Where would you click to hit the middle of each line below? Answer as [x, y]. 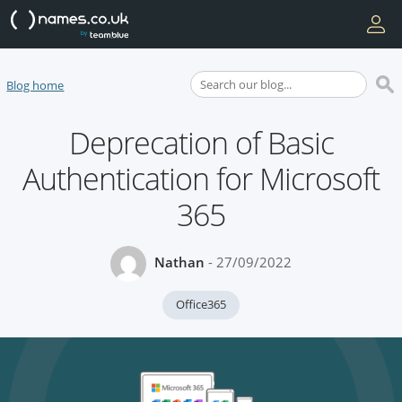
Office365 [201, 304]
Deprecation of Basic [201, 143]
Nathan [179, 262]
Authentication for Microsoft [201, 179]
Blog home [35, 85]
